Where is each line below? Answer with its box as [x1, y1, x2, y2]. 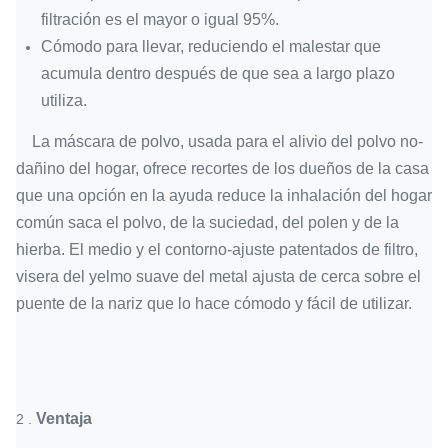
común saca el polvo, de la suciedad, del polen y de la [16, 214, 399, 231]
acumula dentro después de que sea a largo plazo [41, 65, 395, 82]
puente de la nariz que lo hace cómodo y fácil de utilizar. [16, 295, 412, 312]
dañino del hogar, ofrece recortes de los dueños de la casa [16, 160, 429, 177]
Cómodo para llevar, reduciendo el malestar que [41, 38, 381, 55]
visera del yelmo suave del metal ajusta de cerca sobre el [16, 268, 421, 285]
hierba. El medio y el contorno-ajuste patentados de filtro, [16, 241, 418, 258]
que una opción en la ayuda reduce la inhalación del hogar [16, 187, 432, 204]
